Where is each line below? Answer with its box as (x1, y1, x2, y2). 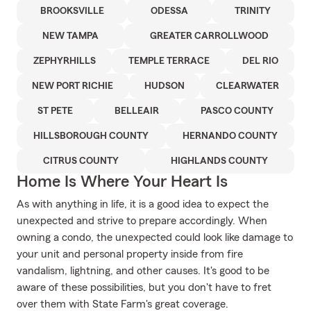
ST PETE (37, 106, 73, 116)
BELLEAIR (115, 106, 159, 116)
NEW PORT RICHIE (32, 81, 114, 91)
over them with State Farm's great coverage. (17, 299, 228, 310)
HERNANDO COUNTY (182, 131, 278, 141)
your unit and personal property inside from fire (17, 249, 243, 260)
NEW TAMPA (42, 31, 99, 41)
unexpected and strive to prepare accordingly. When (17, 215, 267, 226)
